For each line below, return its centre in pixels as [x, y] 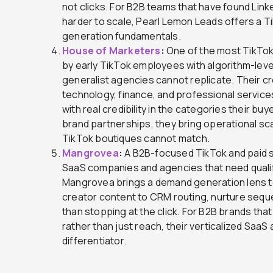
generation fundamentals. [122, 36]
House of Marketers [112, 50]
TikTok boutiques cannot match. [136, 138]
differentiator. [94, 240]
